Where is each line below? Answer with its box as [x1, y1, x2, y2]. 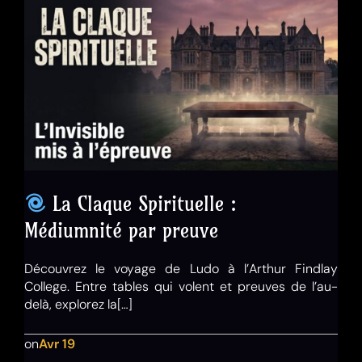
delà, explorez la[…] [24, 295, 133, 313]
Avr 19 [39, 335, 75, 352]
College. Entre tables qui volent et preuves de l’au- [24, 277, 338, 295]
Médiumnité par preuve [24, 217, 218, 242]
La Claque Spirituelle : [46, 191, 238, 216]
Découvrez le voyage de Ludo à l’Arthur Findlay [24, 259, 338, 277]
